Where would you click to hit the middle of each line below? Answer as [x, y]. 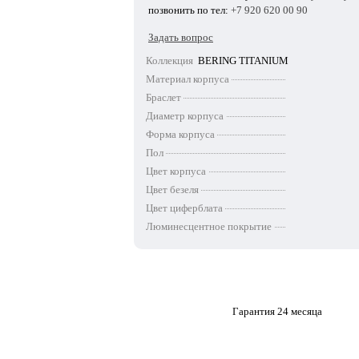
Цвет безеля [172, 190]
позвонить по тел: [190, 10]
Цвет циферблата [184, 208]
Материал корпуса [188, 79]
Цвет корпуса [176, 171]
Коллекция [169, 61]
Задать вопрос [181, 37]
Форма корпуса [180, 134]
